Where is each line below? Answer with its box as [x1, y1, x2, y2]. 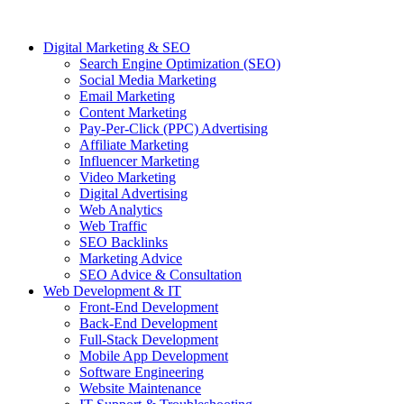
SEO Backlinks [79, 234, 168, 251]
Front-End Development [79, 299, 218, 316]
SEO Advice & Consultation [79, 267, 242, 283]
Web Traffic [79, 218, 147, 234]
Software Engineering [79, 364, 204, 381]
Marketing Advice [79, 251, 182, 267]
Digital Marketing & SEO [43, 40, 190, 56]
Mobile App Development [79, 348, 228, 364]
